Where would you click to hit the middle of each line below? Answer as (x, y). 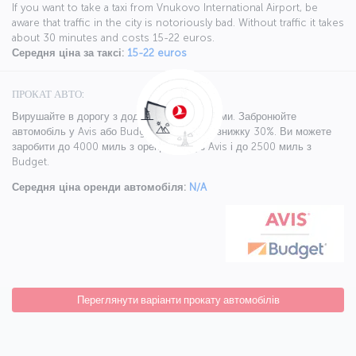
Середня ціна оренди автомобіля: (99, 188)
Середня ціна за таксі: (68, 53)
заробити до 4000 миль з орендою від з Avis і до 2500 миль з (162, 147)
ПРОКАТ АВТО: (48, 95)
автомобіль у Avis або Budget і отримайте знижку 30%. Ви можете (172, 132)
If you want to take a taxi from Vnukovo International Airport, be (165, 8)
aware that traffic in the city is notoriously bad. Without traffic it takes (178, 23)
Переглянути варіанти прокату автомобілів (178, 300)
